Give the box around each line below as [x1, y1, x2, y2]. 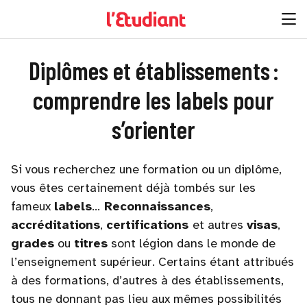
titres [74, 236, 108, 251]
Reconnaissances [100, 199, 210, 214]
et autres [193, 217, 247, 232]
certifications [106, 217, 193, 232]
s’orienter [112, 114, 195, 144]
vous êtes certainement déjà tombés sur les [11, 180, 256, 195]
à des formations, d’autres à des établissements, [11, 273, 284, 288]
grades [11, 236, 54, 251]
